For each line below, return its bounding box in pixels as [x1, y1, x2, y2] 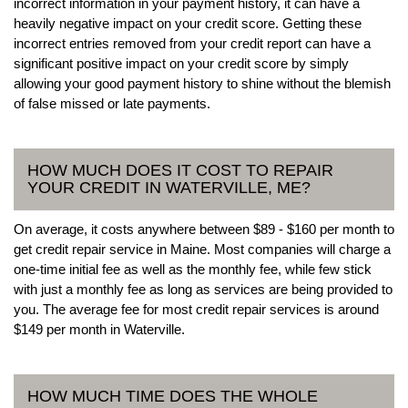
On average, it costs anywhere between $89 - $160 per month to [14, 220, 394, 237]
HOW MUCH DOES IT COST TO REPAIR [27, 160, 333, 179]
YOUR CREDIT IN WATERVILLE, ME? [27, 178, 311, 197]
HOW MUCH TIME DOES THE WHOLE [27, 386, 318, 405]
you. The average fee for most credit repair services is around [14, 301, 379, 317]
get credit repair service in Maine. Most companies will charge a [14, 240, 391, 257]
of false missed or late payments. [14, 95, 210, 111]
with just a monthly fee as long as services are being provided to [14, 280, 393, 297]
